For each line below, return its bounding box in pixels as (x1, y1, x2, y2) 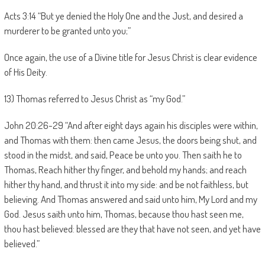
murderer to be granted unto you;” (4, 24, 131, 37)
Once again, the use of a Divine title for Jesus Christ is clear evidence (4, 51, 257, 63)
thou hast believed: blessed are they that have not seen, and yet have (4, 222, 261, 235)
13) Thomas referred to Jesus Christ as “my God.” (4, 92, 185, 105)
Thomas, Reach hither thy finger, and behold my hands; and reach (4, 163, 247, 176)
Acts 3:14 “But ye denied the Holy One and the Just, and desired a (4, 9, 243, 22)
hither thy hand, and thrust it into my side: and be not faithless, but (4, 178, 248, 190)
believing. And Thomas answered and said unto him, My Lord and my (4, 193, 257, 205)
